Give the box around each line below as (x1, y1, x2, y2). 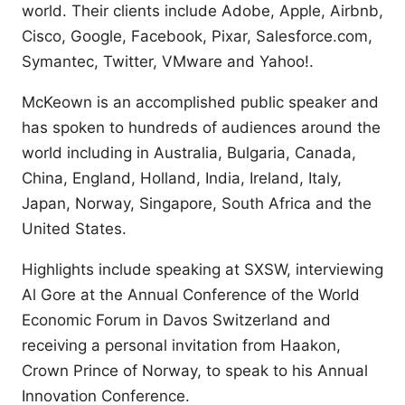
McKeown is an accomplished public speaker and (22, 92, 379, 111)
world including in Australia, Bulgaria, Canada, (22, 143, 356, 162)
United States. (22, 219, 127, 238)
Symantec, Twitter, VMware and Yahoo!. (22, 52, 314, 71)
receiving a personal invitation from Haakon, (22, 335, 341, 354)
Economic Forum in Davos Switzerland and (22, 310, 331, 329)
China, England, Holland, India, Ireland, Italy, (22, 168, 342, 187)
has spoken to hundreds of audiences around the (22, 118, 381, 137)
